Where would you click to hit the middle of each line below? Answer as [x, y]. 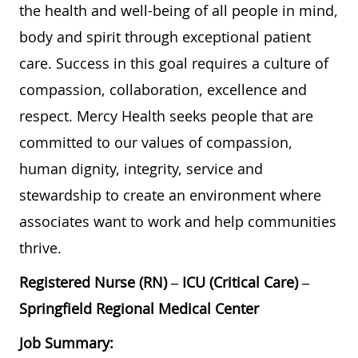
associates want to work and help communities [178, 221]
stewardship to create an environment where [170, 195]
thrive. [40, 247]
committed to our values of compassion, [156, 142]
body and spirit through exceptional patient [165, 36]
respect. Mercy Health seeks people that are [166, 115]
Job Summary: [66, 342]
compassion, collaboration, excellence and [163, 89]
